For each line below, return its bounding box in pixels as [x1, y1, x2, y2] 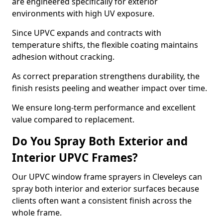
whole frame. [12, 207, 62, 218]
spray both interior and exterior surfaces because [12, 183, 199, 194]
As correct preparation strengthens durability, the [12, 71, 200, 82]
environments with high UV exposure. [12, 8, 154, 19]
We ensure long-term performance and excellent [12, 102, 196, 113]
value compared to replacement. [12, 114, 134, 125]
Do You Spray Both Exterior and [12, 133, 188, 149]
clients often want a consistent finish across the [12, 195, 192, 206]
